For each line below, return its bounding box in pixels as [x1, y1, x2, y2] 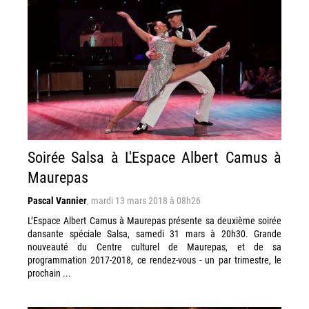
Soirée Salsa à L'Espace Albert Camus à [28, 147, 281, 167]
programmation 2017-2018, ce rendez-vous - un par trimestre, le [28, 253, 281, 266]
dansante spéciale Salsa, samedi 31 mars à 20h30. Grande [28, 227, 281, 240]
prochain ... [28, 266, 71, 279]
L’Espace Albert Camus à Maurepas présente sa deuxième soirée [28, 214, 281, 227]
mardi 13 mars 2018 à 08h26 [91, 194, 201, 207]
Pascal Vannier [28, 194, 87, 207]
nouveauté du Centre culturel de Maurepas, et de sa [28, 240, 281, 253]
